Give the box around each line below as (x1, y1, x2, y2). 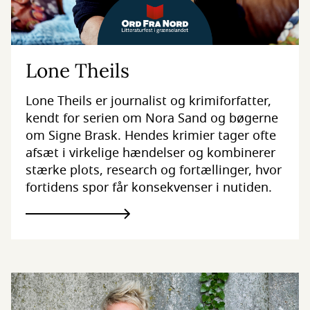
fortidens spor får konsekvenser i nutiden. (25, 179, 272, 197)
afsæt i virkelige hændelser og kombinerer (25, 144, 275, 163)
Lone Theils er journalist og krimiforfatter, (25, 92, 271, 111)
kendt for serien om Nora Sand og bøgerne (25, 109, 278, 128)
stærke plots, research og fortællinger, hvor (25, 161, 282, 180)
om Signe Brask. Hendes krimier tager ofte (25, 127, 276, 145)
